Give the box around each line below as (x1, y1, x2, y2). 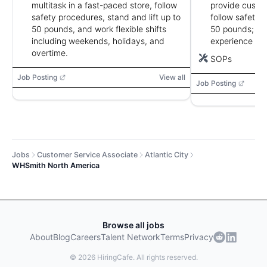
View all (159, 73, 185, 82)
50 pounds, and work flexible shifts (32, 24, 166, 34)
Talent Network (101, 232, 160, 242)
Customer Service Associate (37, 150, 138, 159)
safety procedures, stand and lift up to (32, 12, 181, 22)
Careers (70, 232, 101, 242)
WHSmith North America (12, 161, 100, 170)
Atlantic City (145, 150, 188, 159)
